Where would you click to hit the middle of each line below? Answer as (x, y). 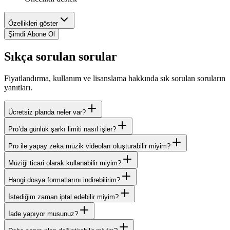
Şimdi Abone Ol (32, 34)
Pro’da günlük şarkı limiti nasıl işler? (62, 129)
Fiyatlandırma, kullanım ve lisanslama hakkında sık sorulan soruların (115, 78)
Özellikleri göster (33, 23)
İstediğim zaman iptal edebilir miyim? (63, 197)
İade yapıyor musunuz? (43, 214)
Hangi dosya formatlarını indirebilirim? (64, 180)
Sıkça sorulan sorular (61, 56)
